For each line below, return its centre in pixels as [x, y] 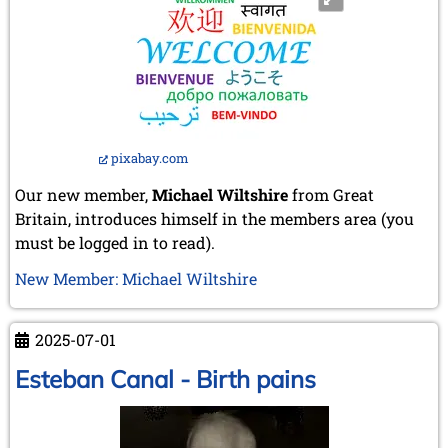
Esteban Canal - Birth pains [165, 378]
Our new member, [83, 194]
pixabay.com [150, 157]
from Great [333, 194]
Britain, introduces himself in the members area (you [214, 218]
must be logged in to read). [115, 242]
